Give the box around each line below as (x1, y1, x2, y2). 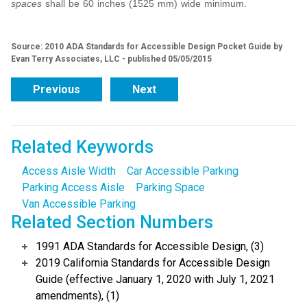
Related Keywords (11, 137, 153, 158)
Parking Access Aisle (22, 181, 125, 195)
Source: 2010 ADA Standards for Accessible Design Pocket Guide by (11, 42, 282, 52)
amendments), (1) (36, 289, 119, 303)
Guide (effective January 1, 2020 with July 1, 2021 (36, 273, 275, 286)
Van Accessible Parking (22, 197, 136, 211)
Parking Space (136, 181, 205, 195)
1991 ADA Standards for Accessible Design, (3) (36, 240, 264, 254)
